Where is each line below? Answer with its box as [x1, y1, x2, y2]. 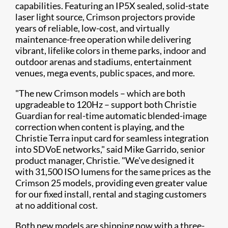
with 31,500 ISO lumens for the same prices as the [15, 166, 211, 177]
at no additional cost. [15, 199, 98, 211]
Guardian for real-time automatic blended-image [15, 110, 207, 121]
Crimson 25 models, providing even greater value [15, 177, 207, 188]
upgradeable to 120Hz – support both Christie [15, 99, 196, 110]
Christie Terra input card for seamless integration [15, 132, 209, 144]
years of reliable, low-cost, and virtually [15, 22, 169, 34]
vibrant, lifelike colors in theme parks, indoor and [15, 45, 206, 56]
